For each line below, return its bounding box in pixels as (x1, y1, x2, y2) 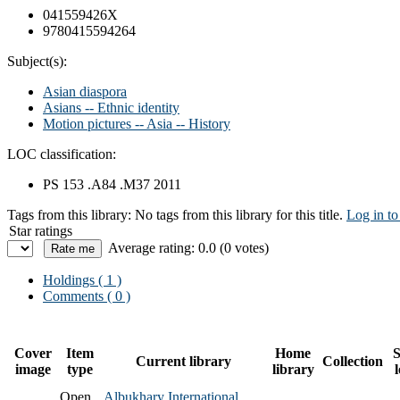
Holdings (43, 271, 95, 287)
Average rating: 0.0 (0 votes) (108, 239, 269, 255)
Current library (136, 353, 231, 369)
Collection (322, 353, 383, 369)
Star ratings (9, 222, 72, 238)
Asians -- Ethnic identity (43, 99, 179, 115)
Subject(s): (7, 53, 67, 69)
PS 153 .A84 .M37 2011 (43, 176, 181, 192)
